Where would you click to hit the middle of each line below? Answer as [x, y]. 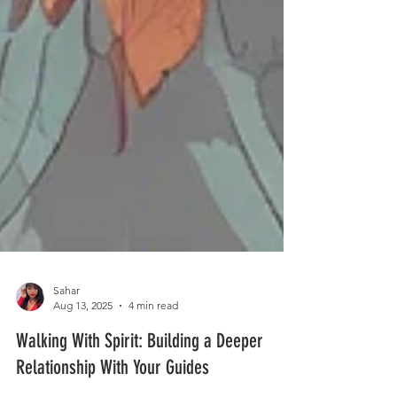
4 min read [153, 345]
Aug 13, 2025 [83, 345]
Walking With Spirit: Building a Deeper [140, 380]
